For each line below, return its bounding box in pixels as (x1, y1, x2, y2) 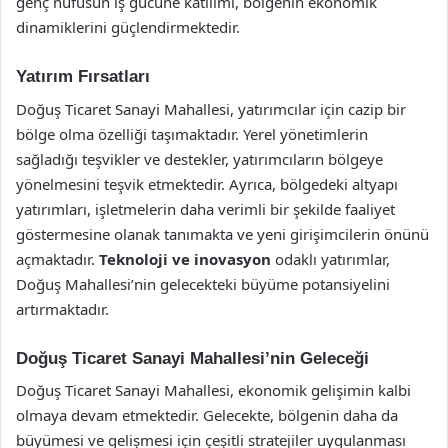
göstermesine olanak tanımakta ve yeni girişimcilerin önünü (16, 223, 429, 244)
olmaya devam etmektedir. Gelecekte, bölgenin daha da (16, 405, 398, 425)
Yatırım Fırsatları (16, 67, 150, 86)
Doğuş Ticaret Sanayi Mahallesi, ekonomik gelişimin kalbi (16, 380, 411, 400)
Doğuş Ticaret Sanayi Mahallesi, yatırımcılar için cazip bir (16, 98, 406, 119)
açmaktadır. (16, 248, 99, 269)
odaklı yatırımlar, (271, 248, 390, 269)
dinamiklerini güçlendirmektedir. (16, 17, 240, 37)
